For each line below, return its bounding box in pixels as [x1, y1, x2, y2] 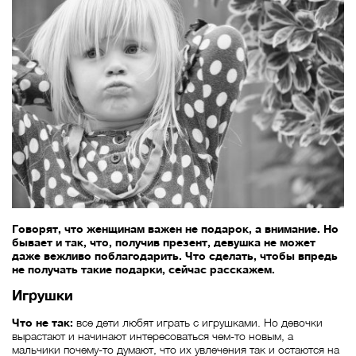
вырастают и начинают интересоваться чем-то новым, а [12, 328, 293, 342]
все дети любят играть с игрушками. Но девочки [73, 315, 323, 329]
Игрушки [12, 286, 73, 304]
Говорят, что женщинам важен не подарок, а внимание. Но [12, 221, 339, 235]
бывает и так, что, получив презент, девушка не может [12, 234, 315, 249]
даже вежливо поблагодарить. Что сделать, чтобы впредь [12, 248, 338, 262]
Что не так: [12, 315, 73, 329]
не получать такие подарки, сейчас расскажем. [12, 261, 275, 276]
